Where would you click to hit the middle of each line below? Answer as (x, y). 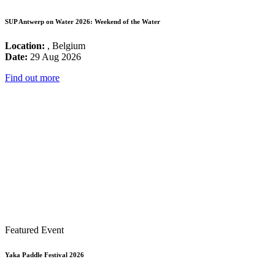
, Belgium (65, 45)
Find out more (32, 77)
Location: (25, 45)
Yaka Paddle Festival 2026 (45, 254)
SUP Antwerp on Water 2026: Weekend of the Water (83, 21)
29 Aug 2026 (54, 56)
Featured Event (34, 230)
